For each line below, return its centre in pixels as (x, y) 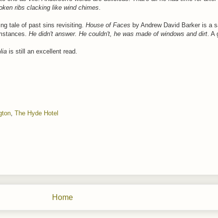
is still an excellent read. (42, 51)
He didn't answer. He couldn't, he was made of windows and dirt (118, 34)
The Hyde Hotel (36, 113)
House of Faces (108, 25)
